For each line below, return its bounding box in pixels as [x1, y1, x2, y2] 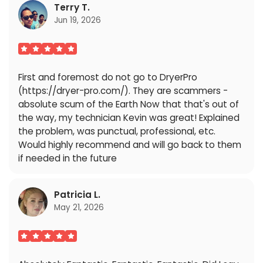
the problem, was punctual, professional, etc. [18, 124, 215, 137]
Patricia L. [54, 188, 101, 201]
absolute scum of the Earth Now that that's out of [18, 97, 239, 110]
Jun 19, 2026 [54, 14, 102, 26]
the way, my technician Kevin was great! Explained [18, 111, 240, 124]
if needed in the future [18, 151, 117, 164]
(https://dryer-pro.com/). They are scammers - [18, 84, 228, 97]
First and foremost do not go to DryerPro [18, 70, 197, 83]
